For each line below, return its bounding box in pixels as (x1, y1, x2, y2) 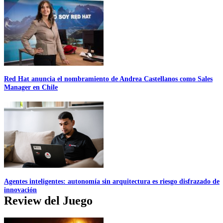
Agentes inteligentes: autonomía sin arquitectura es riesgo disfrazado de (4, 177, 220, 185)
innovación (4, 185, 37, 194)
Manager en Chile (4, 83, 58, 92)
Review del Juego (4, 194, 93, 207)
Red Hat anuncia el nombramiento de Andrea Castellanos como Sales (4, 75, 213, 83)
